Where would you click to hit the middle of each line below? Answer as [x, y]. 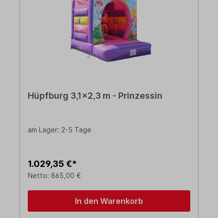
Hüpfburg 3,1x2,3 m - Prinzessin [95, 96]
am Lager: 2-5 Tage [60, 130]
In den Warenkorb [109, 201]
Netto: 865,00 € [54, 176]
